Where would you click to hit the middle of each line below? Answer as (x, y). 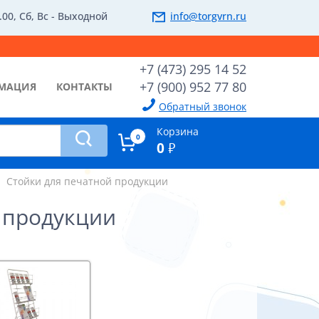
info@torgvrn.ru (208, 16)
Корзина (177, 131)
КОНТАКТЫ (84, 87)
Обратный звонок (203, 106)
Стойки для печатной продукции (87, 181)
